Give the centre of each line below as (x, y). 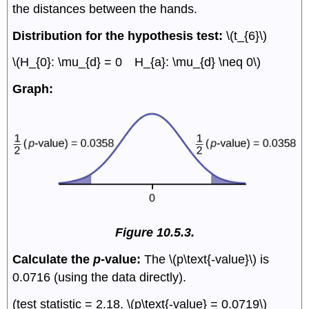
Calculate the (53, 260)
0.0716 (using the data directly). (100, 278)
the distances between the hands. (105, 9)
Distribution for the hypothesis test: (118, 36)
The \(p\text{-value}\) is (205, 260)
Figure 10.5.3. (154, 233)
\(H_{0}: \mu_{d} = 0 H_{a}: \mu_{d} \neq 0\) (137, 62)
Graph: (33, 89)
